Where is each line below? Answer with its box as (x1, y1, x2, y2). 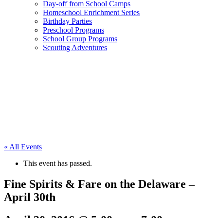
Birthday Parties (43, 17, 92, 25)
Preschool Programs (43, 26, 104, 34)
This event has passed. (23, 159, 92, 167)
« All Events (4, 143, 42, 151)
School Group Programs (43, 35, 117, 43)
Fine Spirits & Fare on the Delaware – (4, 177, 195, 190)
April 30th (4, 190, 55, 203)
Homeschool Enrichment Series (43, 8, 140, 17)
